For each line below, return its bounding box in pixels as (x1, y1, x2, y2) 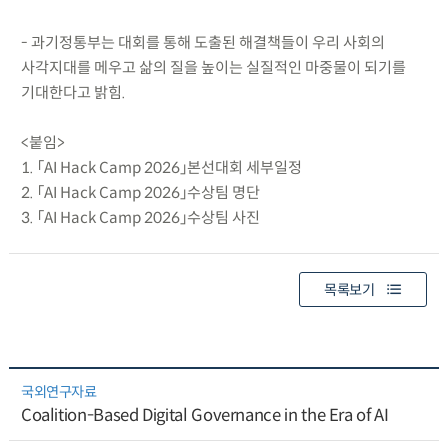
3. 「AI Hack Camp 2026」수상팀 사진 (20, 207, 260, 227)
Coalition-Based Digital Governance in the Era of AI (20, 405, 389, 427)
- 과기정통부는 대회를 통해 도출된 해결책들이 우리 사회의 (20, 32, 385, 52)
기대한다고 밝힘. (20, 82, 126, 102)
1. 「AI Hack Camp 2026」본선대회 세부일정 (20, 157, 302, 177)
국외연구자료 (20, 383, 97, 402)
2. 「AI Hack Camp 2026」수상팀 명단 (20, 182, 260, 202)
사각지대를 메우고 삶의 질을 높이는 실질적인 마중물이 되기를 (20, 57, 406, 77)
